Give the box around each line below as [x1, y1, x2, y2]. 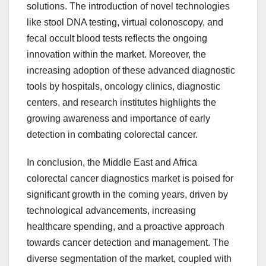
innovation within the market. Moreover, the [27, 49, 206, 60]
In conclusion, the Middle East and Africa [27, 157, 197, 168]
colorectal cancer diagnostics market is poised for [27, 173, 233, 184]
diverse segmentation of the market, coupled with [27, 254, 232, 264]
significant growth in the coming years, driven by [27, 189, 228, 200]
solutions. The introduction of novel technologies [27, 1, 230, 12]
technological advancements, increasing [27, 205, 196, 216]
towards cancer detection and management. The [27, 237, 229, 248]
